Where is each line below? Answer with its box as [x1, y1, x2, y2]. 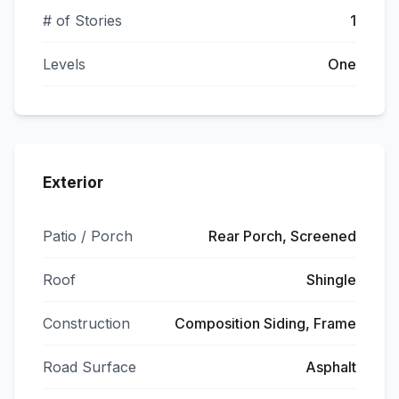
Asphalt [305, 358, 356, 376]
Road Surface [43, 358, 136, 376]
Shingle [306, 271, 356, 289]
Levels [43, 55, 85, 73]
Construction [43, 314, 130, 332]
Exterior [43, 174, 103, 191]
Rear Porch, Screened [208, 227, 356, 245]
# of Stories [43, 12, 122, 29]
